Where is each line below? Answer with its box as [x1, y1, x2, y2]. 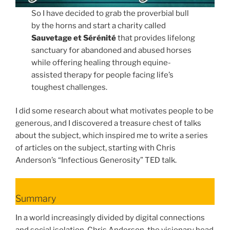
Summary [15, 193, 56, 204]
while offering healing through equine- [31, 57, 171, 67]
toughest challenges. [31, 82, 108, 92]
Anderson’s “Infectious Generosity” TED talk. [15, 156, 177, 165]
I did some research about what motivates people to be [15, 106, 214, 116]
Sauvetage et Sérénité [31, 33, 117, 43]
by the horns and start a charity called [31, 21, 166, 30]
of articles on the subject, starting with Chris [15, 143, 176, 153]
